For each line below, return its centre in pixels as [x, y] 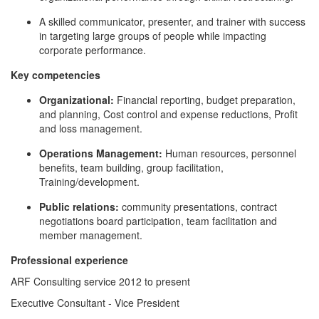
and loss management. [91, 128]
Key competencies [56, 75]
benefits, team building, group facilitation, [131, 167]
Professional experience [69, 260]
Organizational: [77, 100]
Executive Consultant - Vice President [95, 303]
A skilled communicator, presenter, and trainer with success [172, 21]
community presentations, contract [198, 206]
